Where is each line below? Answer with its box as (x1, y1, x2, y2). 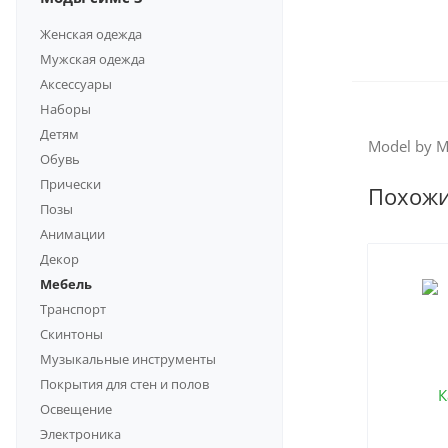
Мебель (40, 274, 92, 293)
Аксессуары (40, 74, 112, 93)
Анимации (40, 224, 105, 243)
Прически (40, 174, 101, 193)
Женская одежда (40, 24, 142, 43)
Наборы (40, 99, 91, 118)
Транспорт (40, 299, 106, 318)
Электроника (40, 424, 121, 443)
